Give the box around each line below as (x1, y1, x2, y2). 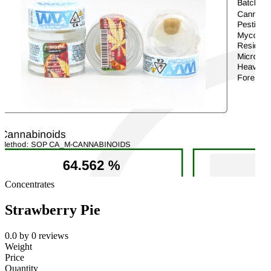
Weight (5, 241, 32, 252)
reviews (39, 230, 68, 241)
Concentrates (5, 179, 54, 190)
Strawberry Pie (5, 202, 100, 218)
